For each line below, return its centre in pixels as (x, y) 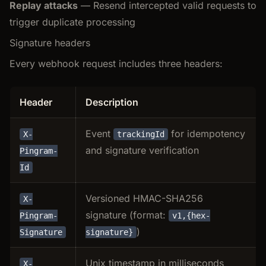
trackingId (141, 134)
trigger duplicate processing (72, 22)
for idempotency (207, 133)
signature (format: (127, 215)
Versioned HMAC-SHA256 (144, 198)
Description (112, 102)
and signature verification (142, 150)
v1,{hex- (191, 215)
